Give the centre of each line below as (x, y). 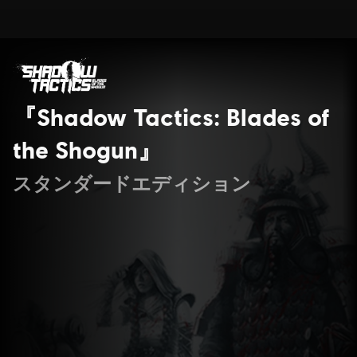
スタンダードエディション (132, 183)
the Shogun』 (87, 149)
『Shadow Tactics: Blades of (171, 116)
